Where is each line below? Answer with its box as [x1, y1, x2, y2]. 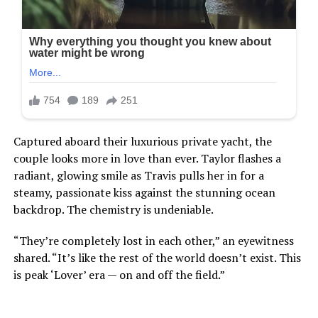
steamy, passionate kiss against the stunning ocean [13, 184, 275, 200]
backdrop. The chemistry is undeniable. [13, 201, 214, 217]
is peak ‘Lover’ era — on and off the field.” [13, 266, 225, 283]
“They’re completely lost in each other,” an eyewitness [13, 232, 294, 248]
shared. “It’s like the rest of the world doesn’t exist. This [13, 249, 301, 265]
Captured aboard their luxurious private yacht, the [13, 133, 272, 149]
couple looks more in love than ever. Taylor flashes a [13, 150, 281, 166]
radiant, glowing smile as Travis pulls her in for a [13, 167, 264, 183]
